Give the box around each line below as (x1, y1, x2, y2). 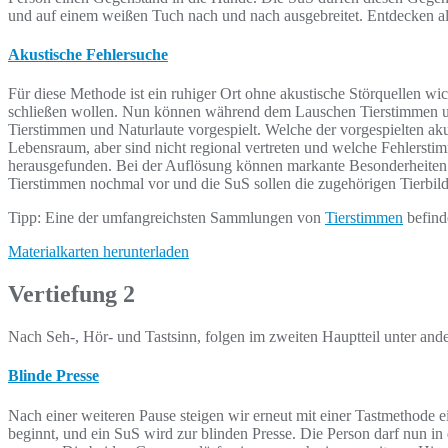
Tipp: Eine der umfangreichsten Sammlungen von (8, 209, 325, 227)
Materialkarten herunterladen (8, 243, 189, 261)
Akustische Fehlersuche (8, 46, 168, 64)
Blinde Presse (8, 367, 99, 385)
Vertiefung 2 (8, 281, 135, 308)
